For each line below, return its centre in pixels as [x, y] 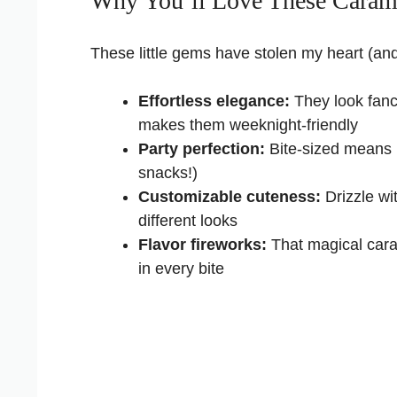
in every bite [181, 268]
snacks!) [168, 172]
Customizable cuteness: [230, 196]
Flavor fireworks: [202, 244]
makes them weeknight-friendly [248, 125]
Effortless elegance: [214, 101]
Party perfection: [202, 148]
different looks [188, 220]
